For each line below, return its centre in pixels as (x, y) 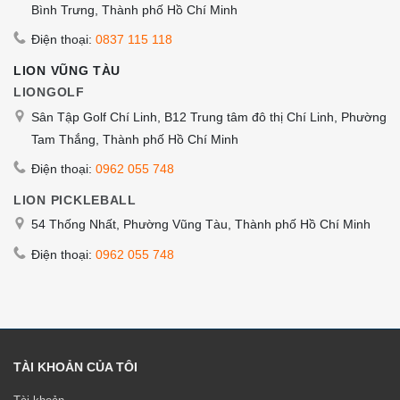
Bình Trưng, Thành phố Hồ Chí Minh (134, 9)
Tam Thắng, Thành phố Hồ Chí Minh (135, 139)
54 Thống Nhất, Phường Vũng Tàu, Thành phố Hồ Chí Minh (201, 225)
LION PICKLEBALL (75, 200)
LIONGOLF (49, 92)
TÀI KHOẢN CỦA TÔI (75, 367)
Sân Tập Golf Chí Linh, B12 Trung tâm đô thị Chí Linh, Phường (209, 117)
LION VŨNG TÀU (67, 71)
